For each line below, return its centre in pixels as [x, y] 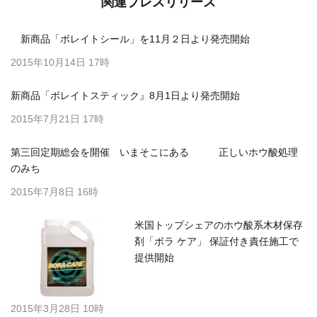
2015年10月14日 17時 [60, 63]
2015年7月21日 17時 [57, 119]
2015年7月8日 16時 [54, 192]
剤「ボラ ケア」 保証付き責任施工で [217, 242]
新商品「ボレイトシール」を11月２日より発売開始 [130, 39]
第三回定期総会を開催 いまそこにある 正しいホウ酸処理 [154, 152]
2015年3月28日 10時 [57, 309]
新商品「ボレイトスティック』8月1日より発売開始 [125, 96]
